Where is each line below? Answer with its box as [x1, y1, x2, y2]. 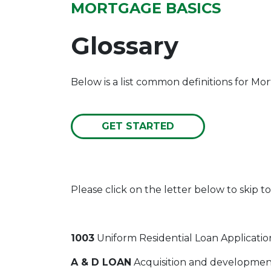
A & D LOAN [71, 256, 131, 268]
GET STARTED [102, 120, 174, 132]
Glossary [71, 31, 178, 60]
